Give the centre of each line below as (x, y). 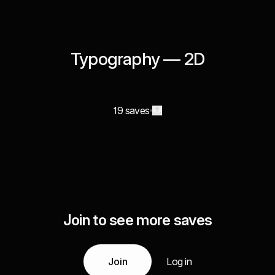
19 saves (131, 110)
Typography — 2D (137, 59)
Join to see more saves (137, 220)
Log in (179, 261)
